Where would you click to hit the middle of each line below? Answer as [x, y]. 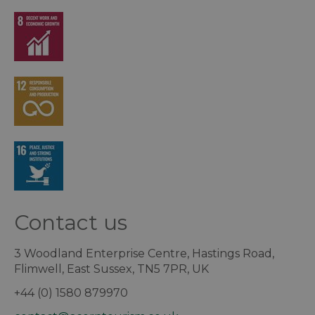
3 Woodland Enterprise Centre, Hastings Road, [144, 254]
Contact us [71, 223]
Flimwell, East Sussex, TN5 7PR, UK [111, 269]
